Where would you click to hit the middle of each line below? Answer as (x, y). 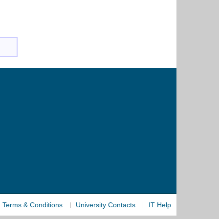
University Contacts (106, 205)
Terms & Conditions (33, 205)
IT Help (160, 205)
